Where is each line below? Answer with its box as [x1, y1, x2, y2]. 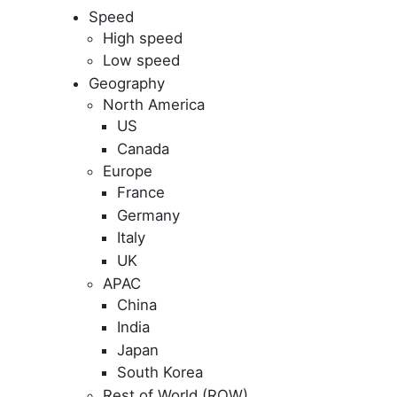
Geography [89, 74, 165, 93]
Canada [117, 139, 169, 158]
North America [103, 96, 205, 114]
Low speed [103, 51, 180, 70]
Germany [117, 206, 180, 224]
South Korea [117, 363, 203, 382]
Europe [103, 162, 152, 181]
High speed [103, 28, 183, 47]
